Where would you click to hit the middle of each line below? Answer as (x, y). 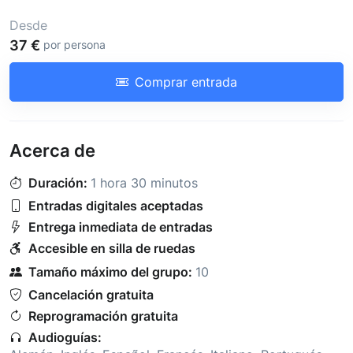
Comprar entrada (186, 82)
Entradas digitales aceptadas (116, 206)
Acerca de (52, 151)
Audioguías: (65, 338)
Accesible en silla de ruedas (112, 249)
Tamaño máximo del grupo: (110, 271)
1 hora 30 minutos (144, 183)
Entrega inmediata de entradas (121, 227)
